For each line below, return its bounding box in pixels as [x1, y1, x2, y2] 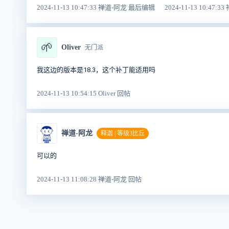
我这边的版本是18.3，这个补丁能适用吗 [37, 65, 155, 74]
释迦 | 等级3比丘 [101, 129, 145, 137]
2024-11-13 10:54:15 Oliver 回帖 [37, 89, 130, 97]
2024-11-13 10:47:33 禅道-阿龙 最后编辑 [37, 3, 156, 11]
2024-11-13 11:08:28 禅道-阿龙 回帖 [37, 175, 142, 183]
